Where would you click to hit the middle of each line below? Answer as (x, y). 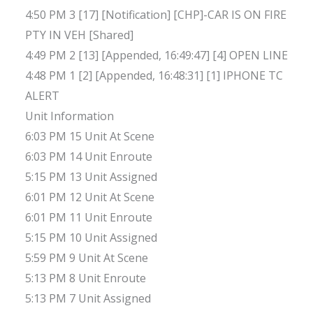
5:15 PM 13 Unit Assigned (91, 177)
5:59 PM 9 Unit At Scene (87, 258)
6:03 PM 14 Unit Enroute (89, 157)
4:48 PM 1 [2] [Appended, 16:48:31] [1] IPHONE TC (154, 76)
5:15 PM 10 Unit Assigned (91, 238)
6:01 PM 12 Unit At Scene (90, 197)
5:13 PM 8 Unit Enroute (86, 278)
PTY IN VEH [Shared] (79, 35)
